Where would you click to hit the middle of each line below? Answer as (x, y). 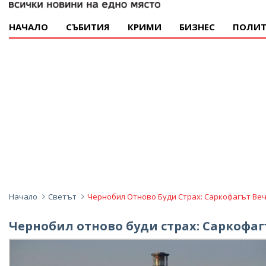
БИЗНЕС (197, 27)
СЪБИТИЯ (88, 27)
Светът (62, 197)
